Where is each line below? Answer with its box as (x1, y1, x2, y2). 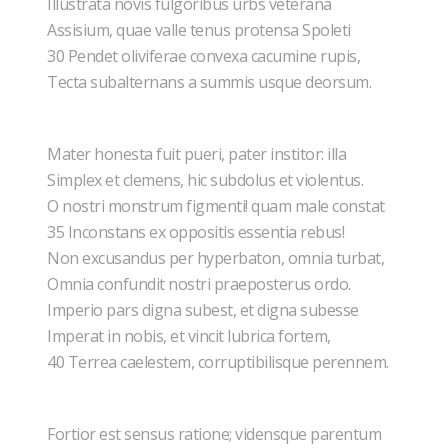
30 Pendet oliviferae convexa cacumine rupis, (47, 45, 364, 67)
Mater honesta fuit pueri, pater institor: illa (47, 143, 350, 165)
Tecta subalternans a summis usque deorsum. (47, 71, 375, 93)
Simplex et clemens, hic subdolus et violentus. (47, 169, 367, 191)
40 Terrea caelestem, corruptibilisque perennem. (47, 351, 392, 373)
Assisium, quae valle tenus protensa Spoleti (47, 19, 354, 41)
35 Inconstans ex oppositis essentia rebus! (47, 221, 348, 243)
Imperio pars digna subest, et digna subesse (47, 299, 362, 321)
